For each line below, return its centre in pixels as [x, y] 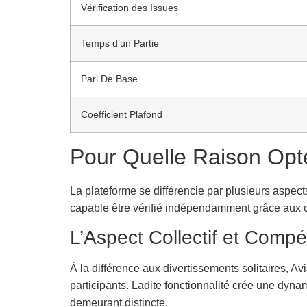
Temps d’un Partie [120, 43]
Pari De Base [109, 78]
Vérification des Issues [130, 7]
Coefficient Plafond [122, 114]
